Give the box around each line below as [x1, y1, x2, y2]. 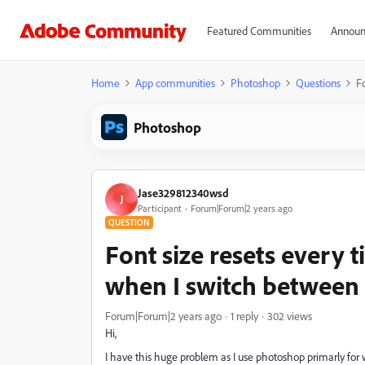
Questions [296, 76, 341, 90]
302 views [267, 309, 312, 323]
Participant [138, 201, 182, 214]
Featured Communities [206, 24, 311, 37]
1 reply [231, 309, 258, 323]
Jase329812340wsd [138, 185, 229, 200]
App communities [135, 76, 215, 90]
